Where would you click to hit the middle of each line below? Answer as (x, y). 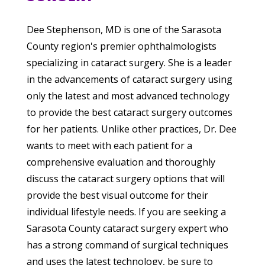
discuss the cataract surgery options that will (125, 179)
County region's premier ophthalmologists (121, 46)
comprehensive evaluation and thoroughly (121, 162)
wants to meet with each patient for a (109, 146)
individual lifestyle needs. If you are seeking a (126, 212)
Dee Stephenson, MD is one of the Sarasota (124, 30)
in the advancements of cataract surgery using (129, 80)
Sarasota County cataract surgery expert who (127, 229)
